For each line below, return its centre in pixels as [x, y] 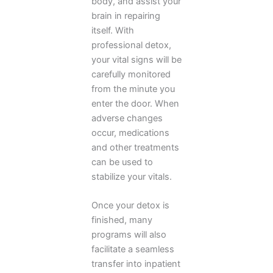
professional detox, [131, 45]
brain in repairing [126, 16]
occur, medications [130, 133]
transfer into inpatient [136, 264]
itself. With [113, 30]
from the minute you [133, 89]
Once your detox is [130, 206]
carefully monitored [131, 74]
